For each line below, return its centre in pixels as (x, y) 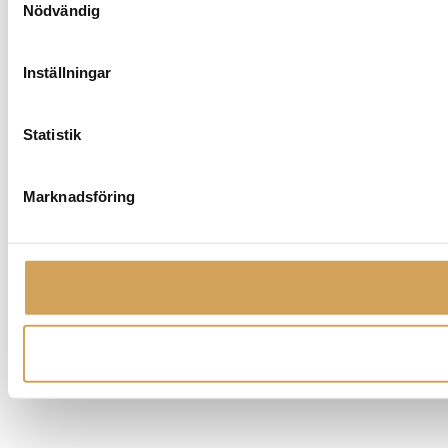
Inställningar (67, 72)
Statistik (52, 134)
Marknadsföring (79, 196)
